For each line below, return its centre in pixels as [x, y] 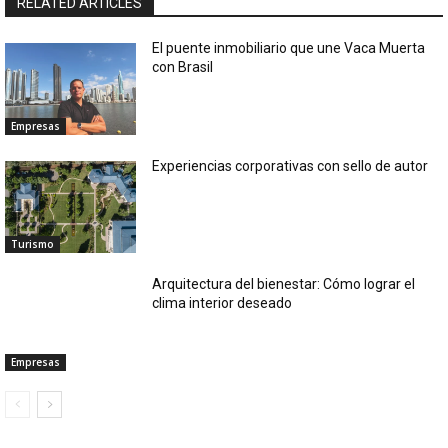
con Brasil [183, 67]
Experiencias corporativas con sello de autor [290, 166]
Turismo [32, 244]
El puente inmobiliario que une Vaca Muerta [289, 48]
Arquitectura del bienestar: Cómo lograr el [284, 284]
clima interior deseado [222, 303]
